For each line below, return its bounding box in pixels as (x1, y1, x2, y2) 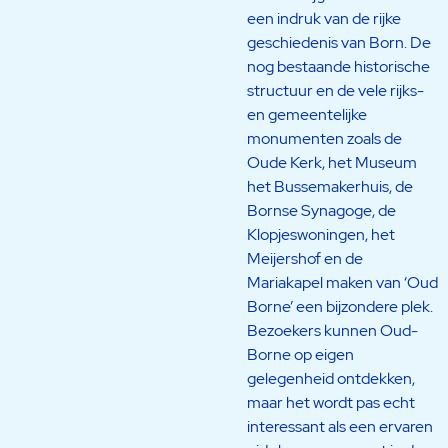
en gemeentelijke (246, 103, 367, 125)
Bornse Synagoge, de (246, 199, 396, 221)
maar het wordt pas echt (246, 391, 415, 413)
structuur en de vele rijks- (246, 79, 424, 101)
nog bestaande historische (246, 55, 430, 77)
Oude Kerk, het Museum (246, 151, 417, 173)
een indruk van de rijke (246, 7, 401, 29)
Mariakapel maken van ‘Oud (246, 271, 438, 293)
